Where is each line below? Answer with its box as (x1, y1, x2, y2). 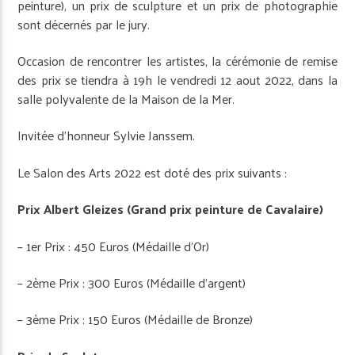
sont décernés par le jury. (17, 12, 151, 36)
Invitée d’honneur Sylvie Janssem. (17, 124, 196, 147)
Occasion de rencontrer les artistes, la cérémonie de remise (17, 49, 338, 73)
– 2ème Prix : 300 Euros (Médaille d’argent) (17, 271, 246, 295)
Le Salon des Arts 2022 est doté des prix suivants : (17, 160, 288, 184)
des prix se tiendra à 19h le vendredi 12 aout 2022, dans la (17, 68, 338, 92)
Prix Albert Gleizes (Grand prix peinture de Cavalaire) (17, 197, 324, 221)
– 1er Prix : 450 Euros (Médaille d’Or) (17, 234, 210, 258)
